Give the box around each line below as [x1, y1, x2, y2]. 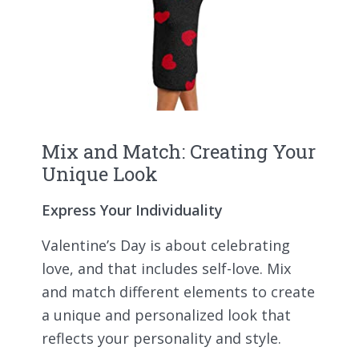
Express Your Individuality [42, 200, 223, 220]
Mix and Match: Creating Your [42, 139, 316, 165]
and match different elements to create [42, 281, 315, 301]
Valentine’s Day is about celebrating [42, 235, 290, 255]
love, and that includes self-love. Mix [42, 258, 291, 278]
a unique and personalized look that [42, 305, 291, 325]
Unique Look [42, 161, 158, 188]
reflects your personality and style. [42, 328, 281, 348]
